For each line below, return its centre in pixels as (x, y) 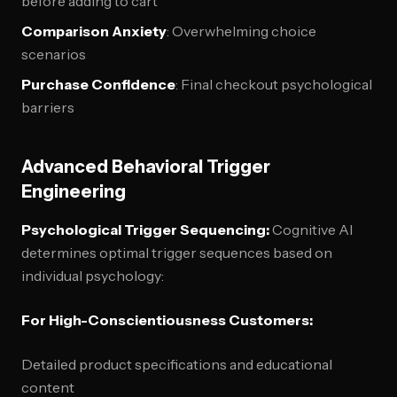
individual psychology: (93, 276)
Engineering (74, 191)
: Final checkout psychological (274, 84)
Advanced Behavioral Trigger (146, 167)
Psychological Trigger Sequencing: (145, 230)
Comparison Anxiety (94, 31)
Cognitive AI (311, 230)
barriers (48, 107)
